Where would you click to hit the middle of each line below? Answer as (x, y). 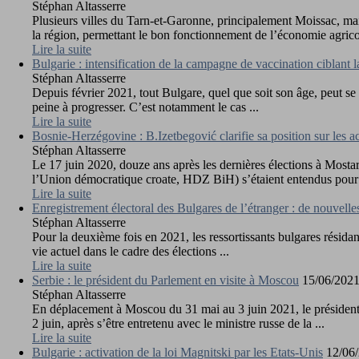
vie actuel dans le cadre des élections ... (131, 251)
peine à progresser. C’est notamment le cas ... (145, 107)
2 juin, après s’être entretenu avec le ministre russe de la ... (178, 323)
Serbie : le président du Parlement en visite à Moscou (165, 280)
